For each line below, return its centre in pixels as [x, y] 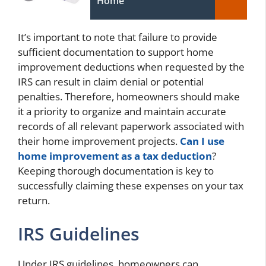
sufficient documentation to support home [116, 52]
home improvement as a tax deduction [115, 156]
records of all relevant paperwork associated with [131, 126]
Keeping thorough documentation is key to [116, 171]
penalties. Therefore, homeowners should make [129, 97]
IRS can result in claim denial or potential [111, 82]
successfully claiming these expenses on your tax [131, 186]
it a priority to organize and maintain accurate [122, 112]
